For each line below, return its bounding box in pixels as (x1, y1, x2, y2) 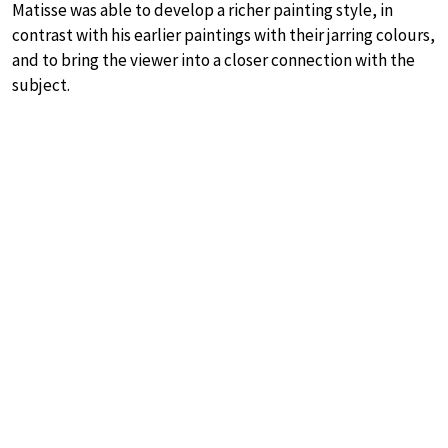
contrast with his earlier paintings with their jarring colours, (12, 23, 435, 46)
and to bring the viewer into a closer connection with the (12, 48, 415, 71)
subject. (12, 73, 70, 96)
